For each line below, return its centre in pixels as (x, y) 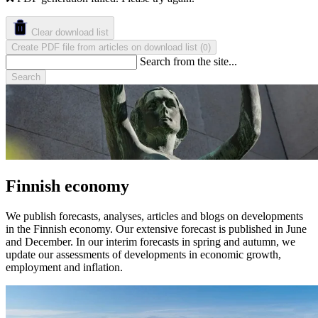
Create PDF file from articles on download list (106, 47)
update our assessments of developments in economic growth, (143, 255)
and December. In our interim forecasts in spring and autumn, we (150, 242)
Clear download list (70, 32)
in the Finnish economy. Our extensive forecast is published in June (156, 229)
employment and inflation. (64, 268)
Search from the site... (188, 61)
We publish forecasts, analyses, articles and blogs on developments (154, 216)
